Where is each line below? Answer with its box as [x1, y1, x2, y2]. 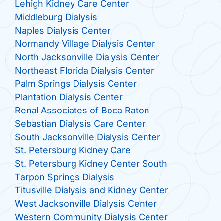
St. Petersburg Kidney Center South [14, 158, 167, 169]
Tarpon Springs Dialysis [14, 172, 114, 183]
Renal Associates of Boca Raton [14, 105, 149, 116]
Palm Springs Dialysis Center [14, 78, 137, 89]
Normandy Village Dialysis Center [14, 38, 155, 49]
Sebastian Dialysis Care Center [14, 118, 146, 129]
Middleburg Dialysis [14, 12, 97, 23]
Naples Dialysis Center [14, 25, 110, 36]
